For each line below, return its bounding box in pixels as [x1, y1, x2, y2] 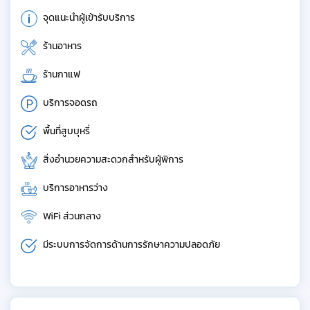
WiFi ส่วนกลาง [43, 208, 101, 224]
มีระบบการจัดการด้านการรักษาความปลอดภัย [43, 237, 220, 252]
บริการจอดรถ [43, 95, 98, 110]
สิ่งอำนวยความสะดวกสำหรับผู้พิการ [43, 152, 183, 167]
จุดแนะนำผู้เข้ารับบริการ [43, 10, 135, 25]
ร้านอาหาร [43, 38, 82, 53]
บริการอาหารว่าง [43, 180, 108, 195]
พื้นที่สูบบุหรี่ [43, 123, 90, 138]
